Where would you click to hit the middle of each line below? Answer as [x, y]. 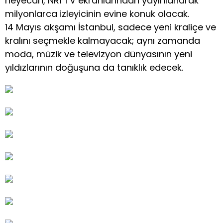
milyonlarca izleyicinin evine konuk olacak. [97, 14]
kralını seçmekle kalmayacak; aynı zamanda [103, 41]
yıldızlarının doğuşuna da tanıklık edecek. [94, 68]
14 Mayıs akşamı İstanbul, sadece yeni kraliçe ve [111, 27]
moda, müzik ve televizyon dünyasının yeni [99, 54]
